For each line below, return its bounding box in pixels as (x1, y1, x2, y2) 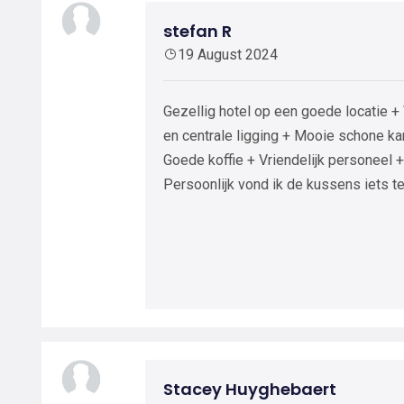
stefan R (163, 20, 232, 42)
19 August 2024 (178, 46, 278, 63)
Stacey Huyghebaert (163, 378, 336, 400)
